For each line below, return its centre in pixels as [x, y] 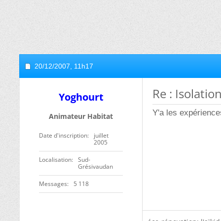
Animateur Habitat [81, 116]
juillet [101, 135]
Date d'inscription [63, 135]
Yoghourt [81, 97]
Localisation [55, 160]
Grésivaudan [95, 166]
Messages [53, 184]
